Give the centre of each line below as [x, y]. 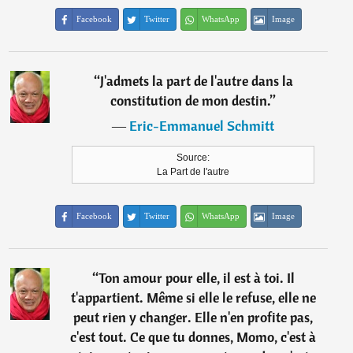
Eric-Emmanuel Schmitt [202, 126]
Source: [193, 158]
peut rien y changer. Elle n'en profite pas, [193, 317]
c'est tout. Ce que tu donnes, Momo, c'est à [193, 337]
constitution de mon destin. [191, 100]
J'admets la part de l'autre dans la [196, 81]
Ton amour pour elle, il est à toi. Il [196, 278]
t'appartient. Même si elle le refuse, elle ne [193, 297]
